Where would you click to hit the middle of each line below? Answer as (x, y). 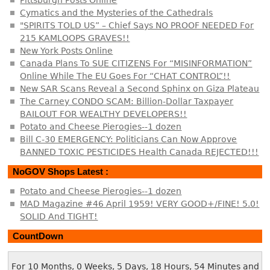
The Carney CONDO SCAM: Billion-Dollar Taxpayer (127, 101)
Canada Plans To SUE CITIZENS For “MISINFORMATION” (136, 63)
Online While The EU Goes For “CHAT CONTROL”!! (125, 76)
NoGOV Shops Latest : (61, 172)
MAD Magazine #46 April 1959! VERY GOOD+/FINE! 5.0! (140, 203)
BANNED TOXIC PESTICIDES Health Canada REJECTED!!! (140, 152)
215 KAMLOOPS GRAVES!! (75, 38)
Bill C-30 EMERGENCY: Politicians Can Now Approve (129, 139)
